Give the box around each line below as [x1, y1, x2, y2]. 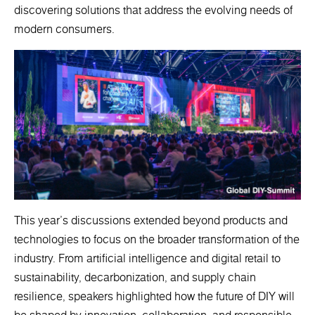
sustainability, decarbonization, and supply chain [14, 269, 256, 286]
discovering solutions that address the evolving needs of [14, 1, 292, 19]
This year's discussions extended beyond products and [14, 212, 288, 229]
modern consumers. [14, 20, 115, 38]
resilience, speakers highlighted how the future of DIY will [14, 288, 295, 305]
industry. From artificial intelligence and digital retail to [14, 250, 281, 267]
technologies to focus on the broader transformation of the [14, 231, 300, 248]
